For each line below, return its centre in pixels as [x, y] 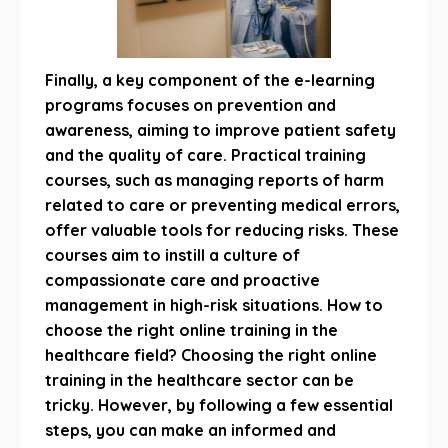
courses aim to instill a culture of [172, 255]
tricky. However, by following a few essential [219, 405]
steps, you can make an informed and [190, 430]
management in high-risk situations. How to [214, 305]
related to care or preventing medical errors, [222, 205]
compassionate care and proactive [182, 280]
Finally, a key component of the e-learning [210, 80]
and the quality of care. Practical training [205, 155]
